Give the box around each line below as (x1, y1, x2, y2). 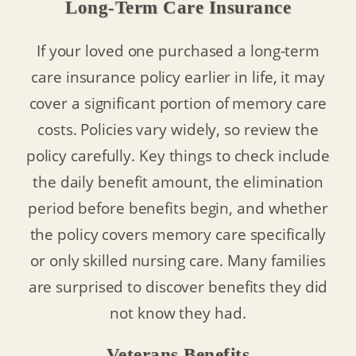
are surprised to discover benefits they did (28, 277, 328, 297)
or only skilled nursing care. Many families (30, 250, 326, 271)
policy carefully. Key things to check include (25, 145, 331, 166)
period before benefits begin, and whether (28, 198, 328, 219)
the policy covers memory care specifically (29, 224, 327, 245)
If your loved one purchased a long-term (36, 41, 320, 61)
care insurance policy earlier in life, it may (31, 67, 325, 87)
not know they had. (110, 303, 246, 323)
